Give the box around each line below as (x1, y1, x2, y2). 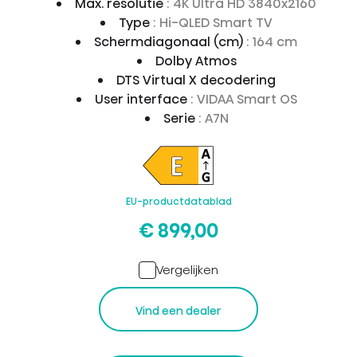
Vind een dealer (135, 302, 222, 319)
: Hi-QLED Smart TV (153, 13, 273, 32)
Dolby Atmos (155, 51, 237, 70)
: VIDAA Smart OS (190, 89, 297, 108)
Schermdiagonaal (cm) (94, 32, 246, 51)
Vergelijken (156, 261, 218, 278)
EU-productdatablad (125, 194, 232, 208)
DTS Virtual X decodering (116, 70, 276, 89)
